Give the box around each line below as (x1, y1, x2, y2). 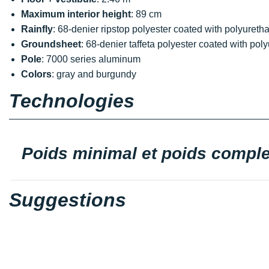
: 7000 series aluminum (41, 53, 141, 64)
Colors (21, 68, 52, 79)
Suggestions (9, 189, 126, 211)
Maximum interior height (21, 8, 131, 19)
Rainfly (21, 23, 53, 34)
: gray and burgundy (52, 68, 136, 79)
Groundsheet (21, 38, 81, 49)
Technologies (9, 89, 134, 112)
